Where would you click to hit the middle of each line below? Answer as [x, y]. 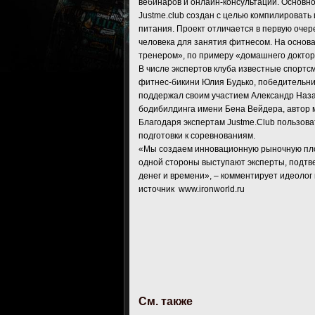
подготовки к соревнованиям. [197, 136]
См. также [166, 301]
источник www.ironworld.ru [192, 189]
